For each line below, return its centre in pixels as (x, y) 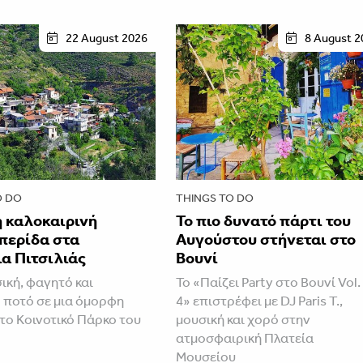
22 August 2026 (107, 38)
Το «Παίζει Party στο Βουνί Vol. (269, 282)
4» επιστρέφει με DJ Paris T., (260, 300)
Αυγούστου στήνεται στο (266, 239)
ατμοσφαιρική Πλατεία (245, 337)
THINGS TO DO (215, 198)
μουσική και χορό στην (243, 319)
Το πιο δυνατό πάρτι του (264, 220)
